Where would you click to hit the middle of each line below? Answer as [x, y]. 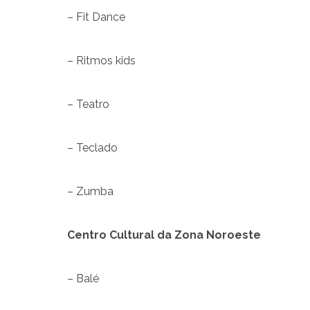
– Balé [83, 278]
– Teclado [92, 147]
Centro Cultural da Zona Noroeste [164, 235]
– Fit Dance [96, 17]
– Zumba [90, 191]
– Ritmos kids [101, 60]
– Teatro [88, 104]
